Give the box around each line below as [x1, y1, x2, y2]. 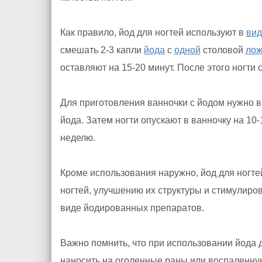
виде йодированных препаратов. [60, 203, 204, 213]
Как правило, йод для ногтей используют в [60, 27, 246, 37]
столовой [200, 45, 246, 55]
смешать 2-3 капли [60, 45, 144, 55]
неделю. [60, 133, 95, 143]
